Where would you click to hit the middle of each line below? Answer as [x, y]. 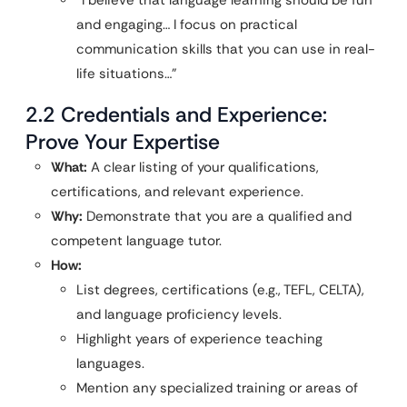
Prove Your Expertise [123, 142]
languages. [110, 364]
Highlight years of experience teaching [199, 339]
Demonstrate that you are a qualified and [217, 217]
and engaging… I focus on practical [187, 25]
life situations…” [127, 74]
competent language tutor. [136, 241]
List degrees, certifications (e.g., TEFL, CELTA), [220, 290]
